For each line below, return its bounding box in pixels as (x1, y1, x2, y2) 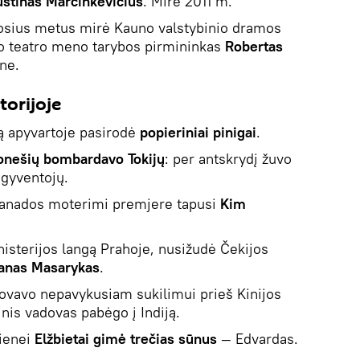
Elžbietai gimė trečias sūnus (35, 329, 217, 348)
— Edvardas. (217, 329, 298, 348)
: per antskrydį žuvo (165, 149, 292, 168)
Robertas (225, 36, 283, 55)
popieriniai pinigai (140, 122, 256, 141)
